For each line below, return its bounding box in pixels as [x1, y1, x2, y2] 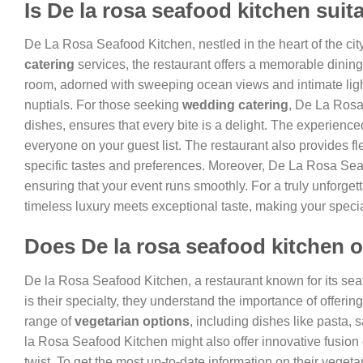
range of [24, 314, 75, 328]
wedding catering [182, 98, 288, 113]
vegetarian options [75, 314, 190, 328]
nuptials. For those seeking [24, 98, 182, 113]
